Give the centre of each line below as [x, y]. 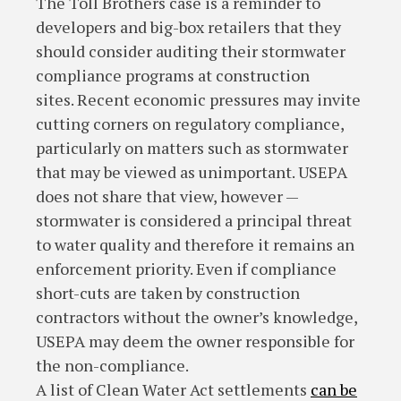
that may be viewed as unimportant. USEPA [192, 172]
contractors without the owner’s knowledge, [196, 317]
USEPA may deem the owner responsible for [195, 341]
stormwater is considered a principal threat [194, 220]
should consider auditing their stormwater [191, 51]
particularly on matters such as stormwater [192, 148]
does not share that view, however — [167, 196]
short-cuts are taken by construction [168, 293]
